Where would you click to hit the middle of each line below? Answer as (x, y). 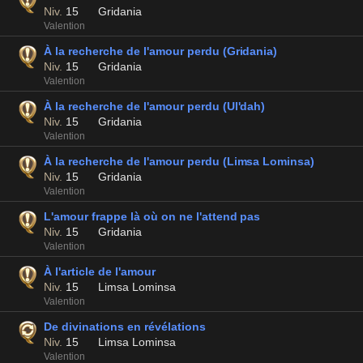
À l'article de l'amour (100, 271)
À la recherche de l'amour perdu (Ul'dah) (155, 106)
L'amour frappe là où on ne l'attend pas (152, 216)
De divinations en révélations (125, 327)
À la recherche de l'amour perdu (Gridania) (161, 51)
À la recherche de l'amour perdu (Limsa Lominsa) (179, 161)
